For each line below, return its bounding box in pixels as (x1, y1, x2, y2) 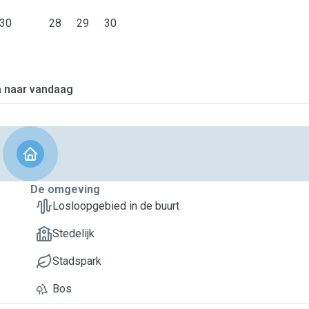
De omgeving (30, 183, 100, 196)
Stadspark (52, 255, 101, 268)
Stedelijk (52, 227, 94, 240)
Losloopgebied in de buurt (52, 199, 179, 212)
